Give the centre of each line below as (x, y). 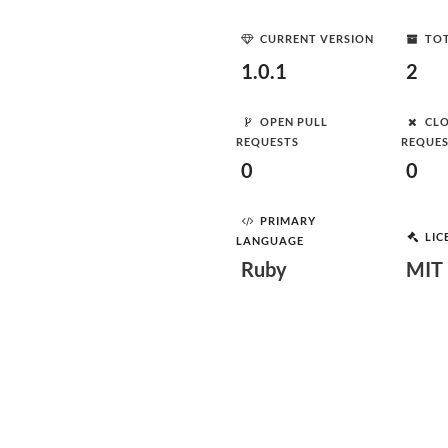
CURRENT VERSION (317, 38)
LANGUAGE (270, 240)
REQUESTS (267, 141)
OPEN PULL (294, 121)
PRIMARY (288, 220)
